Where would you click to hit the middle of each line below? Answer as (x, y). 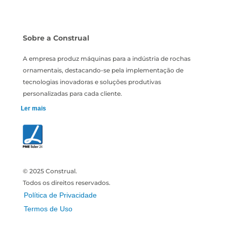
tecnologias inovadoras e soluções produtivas (92, 82)
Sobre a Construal (56, 38)
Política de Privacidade (60, 195)
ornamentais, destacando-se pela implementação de (103, 70)
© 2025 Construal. (50, 171)
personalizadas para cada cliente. (72, 94)
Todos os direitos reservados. (66, 182)
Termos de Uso (48, 209)
